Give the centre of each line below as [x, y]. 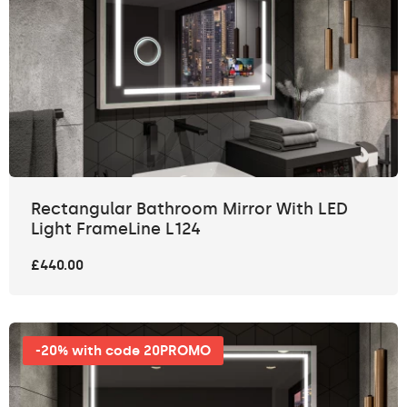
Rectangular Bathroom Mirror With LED [189, 209]
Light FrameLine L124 [116, 229]
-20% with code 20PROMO [123, 351]
